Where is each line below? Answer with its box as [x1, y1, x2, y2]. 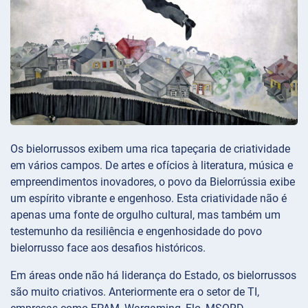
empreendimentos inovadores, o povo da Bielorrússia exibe [10, 175, 295, 188]
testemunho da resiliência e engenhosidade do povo [10, 224, 262, 238]
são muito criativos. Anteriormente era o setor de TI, [10, 285, 259, 298]
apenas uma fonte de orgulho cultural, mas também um [10, 208, 280, 221]
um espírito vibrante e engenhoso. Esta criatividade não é [10, 191, 287, 205]
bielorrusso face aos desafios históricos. [10, 241, 206, 254]
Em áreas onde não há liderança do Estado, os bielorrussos [10, 268, 296, 282]
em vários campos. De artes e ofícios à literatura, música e [10, 158, 293, 172]
